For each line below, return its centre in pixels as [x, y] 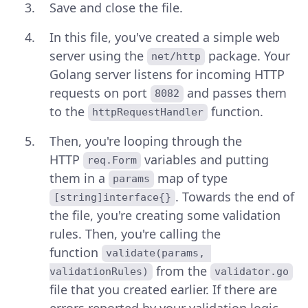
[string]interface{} [113, 198]
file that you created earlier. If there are [163, 289]
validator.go [252, 272]
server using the [98, 55]
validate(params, [159, 253]
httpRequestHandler [148, 112]
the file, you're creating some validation [165, 215]
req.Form [112, 161]
